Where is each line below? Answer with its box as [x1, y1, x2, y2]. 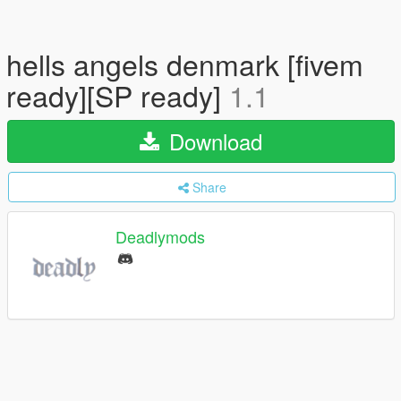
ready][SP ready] [6, 74, 229, 115]
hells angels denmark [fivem [6, 43, 363, 84]
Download [163, 125, 262, 157]
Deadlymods [115, 225, 205, 249]
